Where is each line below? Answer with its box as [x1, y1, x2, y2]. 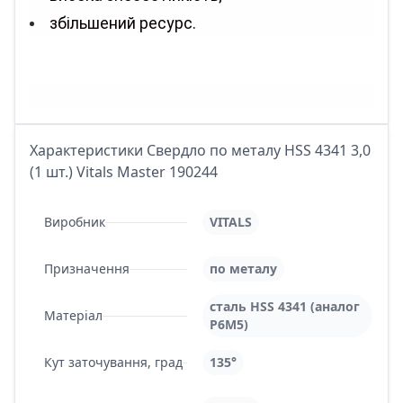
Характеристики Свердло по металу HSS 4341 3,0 [30, 140, 371, 160]
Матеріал [44, 307, 103, 324]
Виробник [44, 213, 105, 230]
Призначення [44, 260, 130, 277]
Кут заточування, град [44, 354, 183, 371]
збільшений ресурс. [49, 13, 196, 32]
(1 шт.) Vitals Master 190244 [30, 162, 218, 182]
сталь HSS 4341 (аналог [210, 298, 360, 315]
